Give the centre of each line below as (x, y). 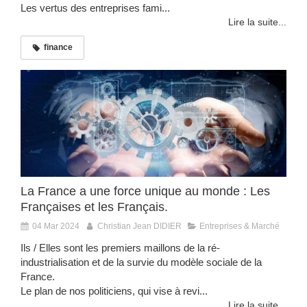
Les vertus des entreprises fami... (95, 8)
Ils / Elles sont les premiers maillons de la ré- (120, 247)
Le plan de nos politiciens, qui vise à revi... (114, 291)
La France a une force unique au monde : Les (145, 191)
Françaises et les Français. (94, 207)
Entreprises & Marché (240, 226)
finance (58, 48)
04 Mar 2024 (56, 226)
